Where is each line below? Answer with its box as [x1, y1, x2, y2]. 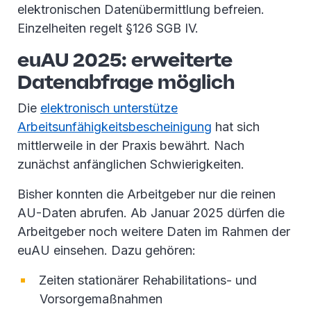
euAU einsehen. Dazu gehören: [17, 243, 196, 258]
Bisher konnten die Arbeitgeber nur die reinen [17, 187, 276, 202]
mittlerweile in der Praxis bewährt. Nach [17, 138, 244, 153]
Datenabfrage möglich [17, 69, 235, 95]
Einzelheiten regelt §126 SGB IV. [17, 21, 199, 36]
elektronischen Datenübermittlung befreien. [17, 2, 264, 17]
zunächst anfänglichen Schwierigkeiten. [17, 157, 244, 172]
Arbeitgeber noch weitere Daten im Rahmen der [17, 224, 290, 239]
